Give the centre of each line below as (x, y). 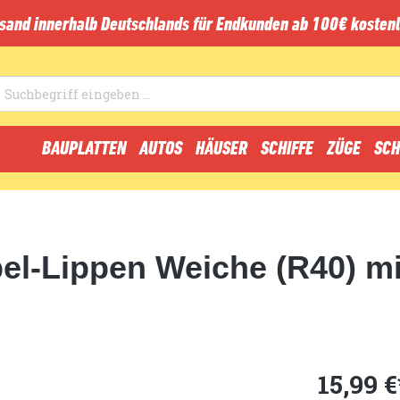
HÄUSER (221, 148)
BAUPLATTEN (84, 148)
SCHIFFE (287, 148)
